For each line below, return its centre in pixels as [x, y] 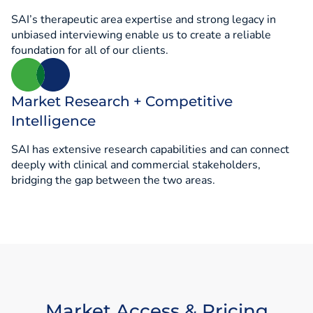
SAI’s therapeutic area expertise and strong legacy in [144, 19]
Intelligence [53, 121]
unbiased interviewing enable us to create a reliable [141, 35]
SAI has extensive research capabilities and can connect [150, 149]
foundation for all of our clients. [90, 50]
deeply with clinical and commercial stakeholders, [136, 165]
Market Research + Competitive [122, 101]
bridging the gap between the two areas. [113, 180]
